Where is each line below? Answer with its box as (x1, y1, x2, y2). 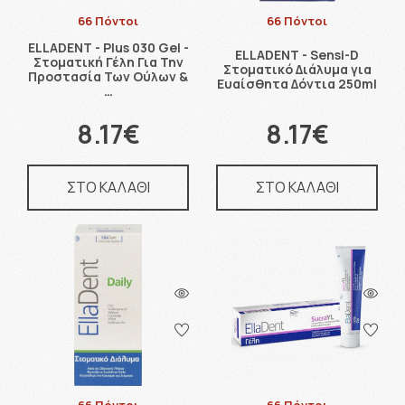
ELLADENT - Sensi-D (235, 46, 359, 63)
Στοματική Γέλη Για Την (33, 53, 184, 71)
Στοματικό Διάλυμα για (222, 61, 372, 78)
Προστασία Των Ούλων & (28, 68, 188, 85)
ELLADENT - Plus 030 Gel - (27, 39, 189, 56)
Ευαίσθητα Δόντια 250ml (217, 75, 377, 92)
